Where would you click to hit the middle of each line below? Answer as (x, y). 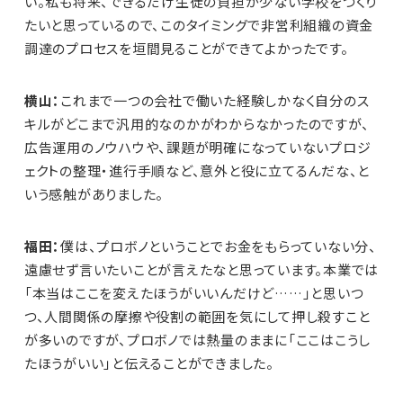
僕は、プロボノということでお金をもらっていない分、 (219, 246)
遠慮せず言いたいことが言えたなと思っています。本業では (201, 270)
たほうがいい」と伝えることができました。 (149, 363)
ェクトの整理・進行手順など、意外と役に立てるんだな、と (197, 171)
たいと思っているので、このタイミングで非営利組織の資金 (199, 25)
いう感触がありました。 (94, 194)
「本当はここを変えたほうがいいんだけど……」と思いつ (194, 293)
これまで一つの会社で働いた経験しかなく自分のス (215, 101)
